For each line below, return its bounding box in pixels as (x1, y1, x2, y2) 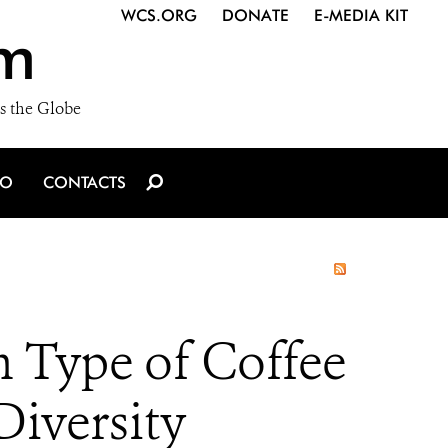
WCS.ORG (121, 6, 197, 25)
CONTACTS (43, 173, 126, 192)
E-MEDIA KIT (314, 6, 408, 25)
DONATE (222, 6, 289, 25)
